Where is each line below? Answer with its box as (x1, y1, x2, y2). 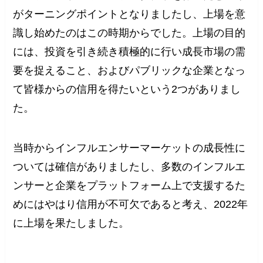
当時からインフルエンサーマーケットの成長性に (13, 142, 246, 154)
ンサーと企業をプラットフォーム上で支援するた (13, 180, 246, 192)
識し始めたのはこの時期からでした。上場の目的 (13, 27, 246, 39)
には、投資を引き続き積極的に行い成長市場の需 (13, 46, 246, 58)
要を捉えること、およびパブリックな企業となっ (13, 65, 246, 77)
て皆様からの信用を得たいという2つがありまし (13, 83, 241, 96)
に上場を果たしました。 (13, 217, 130, 230)
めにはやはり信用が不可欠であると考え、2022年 (13, 198, 248, 211)
